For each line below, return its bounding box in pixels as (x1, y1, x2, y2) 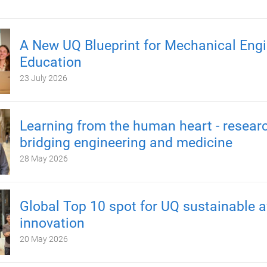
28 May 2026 (19, 153, 68, 163)
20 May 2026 (19, 234, 68, 244)
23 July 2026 (19, 73, 67, 83)
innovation (19, 215, 85, 231)
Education (19, 54, 82, 70)
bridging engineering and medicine (19, 134, 232, 151)
